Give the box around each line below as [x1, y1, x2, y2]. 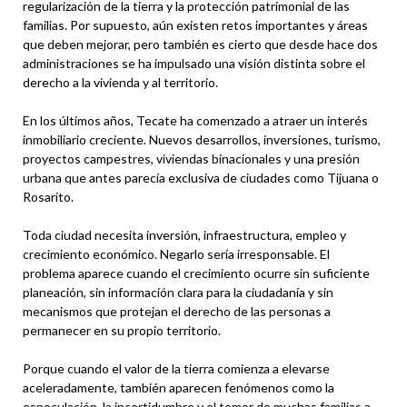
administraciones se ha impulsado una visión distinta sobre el [23, 55, 365, 71]
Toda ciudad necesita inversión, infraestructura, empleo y [23, 226, 346, 243]
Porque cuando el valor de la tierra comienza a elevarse [23, 360, 330, 376]
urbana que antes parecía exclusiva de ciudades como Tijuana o [23, 169, 379, 185]
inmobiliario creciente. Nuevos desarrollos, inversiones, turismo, [23, 131, 381, 147]
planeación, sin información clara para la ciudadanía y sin [23, 283, 333, 300]
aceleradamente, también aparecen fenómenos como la [23, 379, 334, 395]
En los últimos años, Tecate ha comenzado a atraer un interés [23, 112, 368, 128]
